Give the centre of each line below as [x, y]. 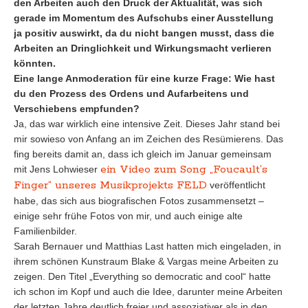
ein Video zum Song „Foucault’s [184, 169]
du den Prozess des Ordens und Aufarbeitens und [131, 93]
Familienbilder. [45, 231]
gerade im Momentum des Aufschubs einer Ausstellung [144, 18]
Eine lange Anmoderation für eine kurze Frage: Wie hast [144, 78]
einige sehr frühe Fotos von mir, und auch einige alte [128, 216]
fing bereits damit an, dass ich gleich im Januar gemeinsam [143, 154]
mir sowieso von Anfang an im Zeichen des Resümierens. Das [148, 139]
